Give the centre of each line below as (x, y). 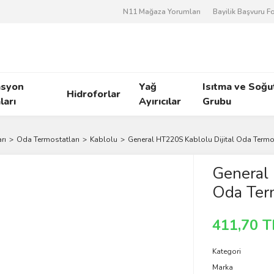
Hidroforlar (93, 94)
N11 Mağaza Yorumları (162, 12)
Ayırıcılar (160, 102)
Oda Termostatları (48, 139)
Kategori (226, 251)
